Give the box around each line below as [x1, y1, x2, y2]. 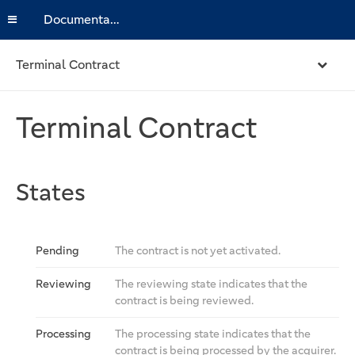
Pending [36, 243, 79, 258]
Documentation [110, 11, 120, 28]
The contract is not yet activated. [115, 243, 281, 258]
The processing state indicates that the [115, 326, 311, 341]
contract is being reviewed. [115, 293, 254, 307]
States [16, 177, 86, 208]
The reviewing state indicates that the [115, 277, 307, 291]
